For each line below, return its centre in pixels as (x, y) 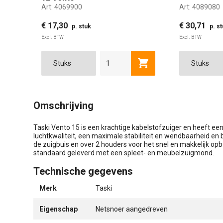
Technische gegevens (83, 171)
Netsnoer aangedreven (132, 209)
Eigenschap (58, 209)
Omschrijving (63, 105)
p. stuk (81, 26)
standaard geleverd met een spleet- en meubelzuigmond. (124, 153)
